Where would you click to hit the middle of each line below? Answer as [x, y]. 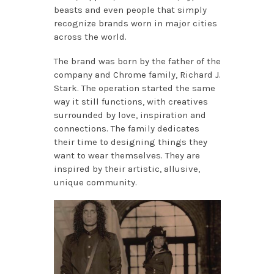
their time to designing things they [130, 142]
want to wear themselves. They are [127, 156]
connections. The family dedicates [126, 129]
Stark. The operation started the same [134, 88]
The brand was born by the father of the [137, 61]
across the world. [91, 37]
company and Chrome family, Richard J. [137, 75]
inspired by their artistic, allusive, [127, 169]
